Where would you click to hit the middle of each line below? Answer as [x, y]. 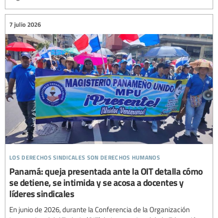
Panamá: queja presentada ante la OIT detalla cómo [106, 171]
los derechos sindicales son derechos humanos [85, 156]
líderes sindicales [42, 193]
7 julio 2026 [25, 24]
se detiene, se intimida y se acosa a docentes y [97, 182]
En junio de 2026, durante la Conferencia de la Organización [100, 209]
